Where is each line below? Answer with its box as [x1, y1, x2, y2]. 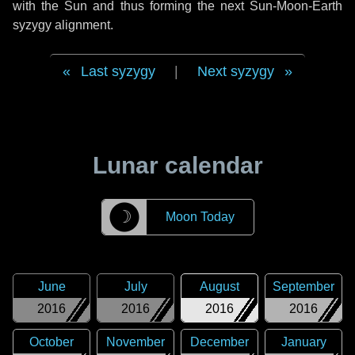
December [190, 335, 249, 349]
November [106, 335, 165, 349]
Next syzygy [197, 63, 274, 79]
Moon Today [165, 210, 235, 223]
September [273, 280, 334, 293]
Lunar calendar [92, 152, 263, 178]
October [29, 335, 74, 349]
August [200, 280, 239, 293]
